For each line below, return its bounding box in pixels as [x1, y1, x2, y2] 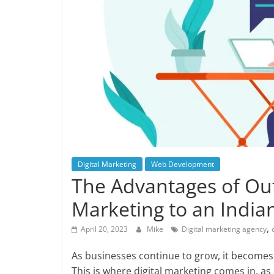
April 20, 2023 [81, 224, 128, 235]
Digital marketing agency [182, 224, 267, 235]
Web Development [151, 159, 214, 170]
